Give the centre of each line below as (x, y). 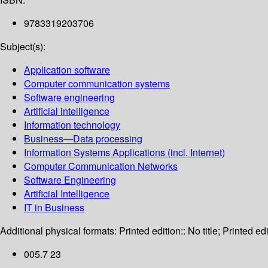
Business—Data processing (83, 139)
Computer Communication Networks (101, 166)
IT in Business (54, 208)
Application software (67, 70)
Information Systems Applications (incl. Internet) (124, 153)
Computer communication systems (97, 84)
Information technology (72, 125)
